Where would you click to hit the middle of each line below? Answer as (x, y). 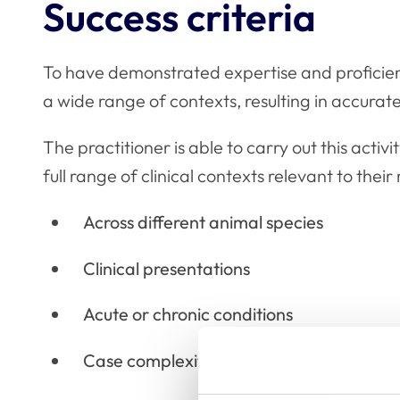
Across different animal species (203, 221)
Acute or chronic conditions (187, 314)
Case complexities (153, 361)
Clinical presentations (166, 268)
